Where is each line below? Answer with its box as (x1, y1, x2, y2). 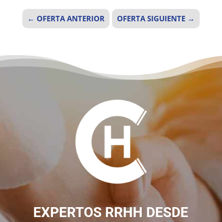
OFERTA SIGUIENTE (117, 13, 186, 23)
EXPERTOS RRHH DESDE (33, 204, 189, 221)
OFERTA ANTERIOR (36, 13, 105, 23)
